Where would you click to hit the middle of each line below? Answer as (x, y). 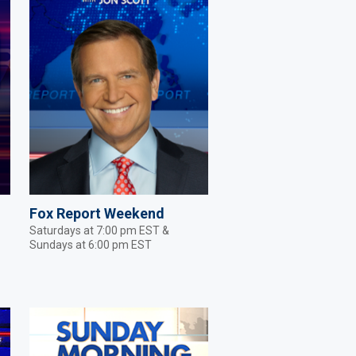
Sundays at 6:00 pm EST (91, 244)
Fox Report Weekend (97, 213)
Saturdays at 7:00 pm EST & (99, 230)
